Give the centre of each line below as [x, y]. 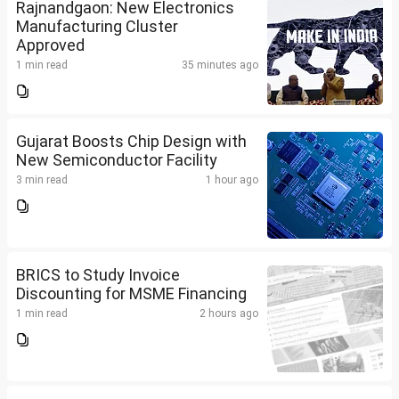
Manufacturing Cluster [97, 27]
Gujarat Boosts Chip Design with [131, 142]
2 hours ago [229, 314]
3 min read [42, 180]
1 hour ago [232, 180]
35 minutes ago [220, 65]
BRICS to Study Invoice [98, 275]
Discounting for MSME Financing [131, 294]
